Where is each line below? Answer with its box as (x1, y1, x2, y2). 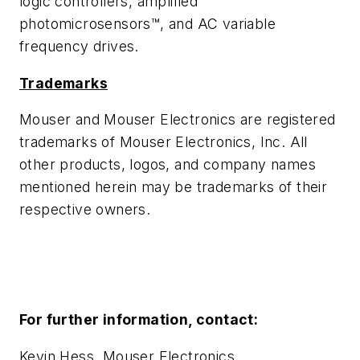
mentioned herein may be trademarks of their (19, 178, 328, 196)
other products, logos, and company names (19, 156, 316, 174)
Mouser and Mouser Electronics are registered (19, 111, 336, 129)
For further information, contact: (19, 310, 259, 328)
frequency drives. (19, 37, 139, 55)
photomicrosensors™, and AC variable (19, 14, 276, 32)
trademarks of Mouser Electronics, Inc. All (19, 133, 308, 151)
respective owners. (19, 201, 151, 219)
